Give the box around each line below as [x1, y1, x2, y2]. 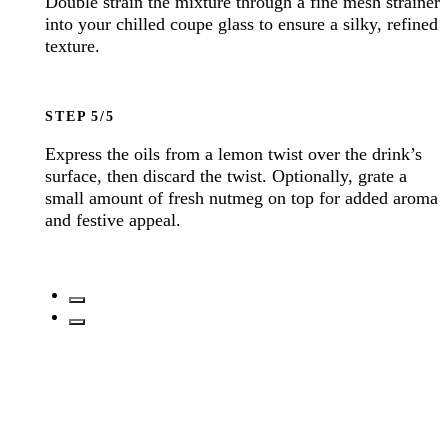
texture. [45, 35, 101, 56]
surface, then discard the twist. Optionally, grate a [45, 165, 408, 186]
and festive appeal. [45, 209, 182, 230]
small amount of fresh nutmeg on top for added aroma [45, 187, 439, 208]
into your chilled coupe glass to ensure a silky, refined [45, 13, 439, 34]
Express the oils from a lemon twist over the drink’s [45, 143, 423, 164]
